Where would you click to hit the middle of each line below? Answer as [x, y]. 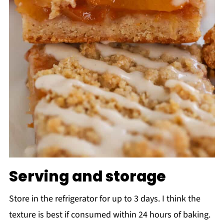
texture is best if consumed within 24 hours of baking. [109, 215]
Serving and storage [87, 176]
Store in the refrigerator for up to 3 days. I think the [104, 199]
